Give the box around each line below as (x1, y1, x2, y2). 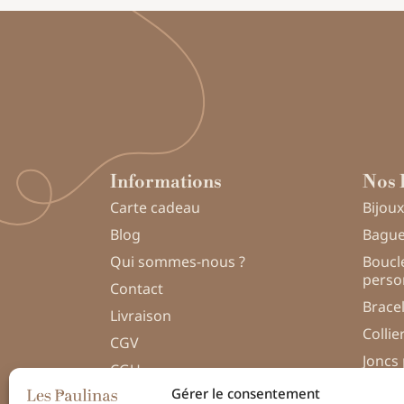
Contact (110, 278, 163, 298)
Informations (110, 170, 222, 194)
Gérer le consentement (171, 384, 321, 402)
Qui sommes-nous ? (110, 251, 245, 271)
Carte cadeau (110, 197, 200, 217)
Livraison (110, 305, 171, 326)
